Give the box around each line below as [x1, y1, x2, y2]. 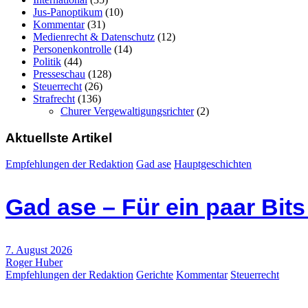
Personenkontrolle [33, 43, 111, 55]
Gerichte [136, 269, 173, 281]
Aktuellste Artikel [5, 130, 112, 145]
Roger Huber [5, 256, 63, 269]
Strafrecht [33, 92, 75, 104]
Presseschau [33, 67, 85, 80]
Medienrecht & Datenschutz [33, 30, 155, 43]
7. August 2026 [5, 244, 72, 256]
